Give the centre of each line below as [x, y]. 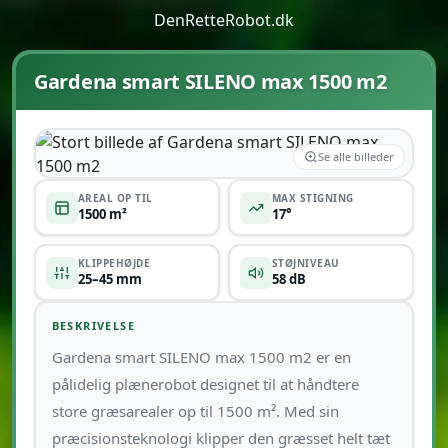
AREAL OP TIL [115, 198]
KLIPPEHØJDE [113, 263]
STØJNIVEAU [305, 263]
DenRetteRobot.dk [224, 20]
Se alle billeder [355, 156]
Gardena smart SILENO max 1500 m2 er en [201, 356]
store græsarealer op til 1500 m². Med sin [195, 410]
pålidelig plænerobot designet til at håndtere [205, 383]
